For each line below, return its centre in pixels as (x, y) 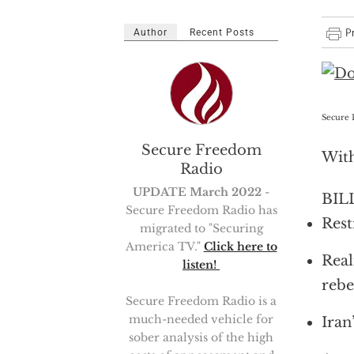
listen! (201, 265)
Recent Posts (222, 32)
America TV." (164, 247)
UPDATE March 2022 (197, 192)
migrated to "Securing (201, 228)
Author (151, 32)
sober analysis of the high (201, 337)
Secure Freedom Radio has (201, 210)
